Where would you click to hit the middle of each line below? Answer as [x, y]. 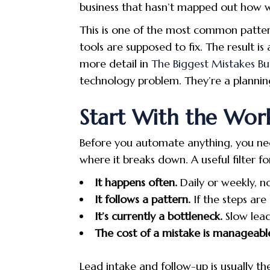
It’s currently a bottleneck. [159, 216]
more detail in [114, 63]
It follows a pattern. [143, 199]
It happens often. [136, 182]
